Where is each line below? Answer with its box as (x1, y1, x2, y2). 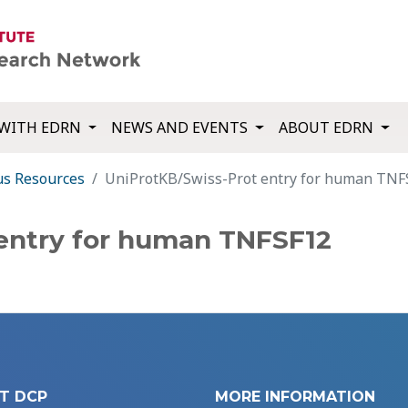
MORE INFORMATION (215, 388, 375, 406)
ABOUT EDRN (279, 117, 378, 138)
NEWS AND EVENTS (111, 117, 252, 138)
